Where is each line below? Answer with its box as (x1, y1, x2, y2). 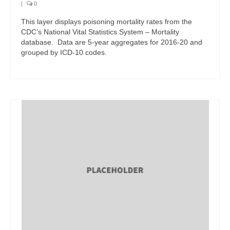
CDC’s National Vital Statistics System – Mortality (21, 27, 179, 36)
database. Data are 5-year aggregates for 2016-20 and (21, 37, 202, 46)
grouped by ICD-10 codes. (21, 48, 107, 56)
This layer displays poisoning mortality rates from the (21, 17, 192, 26)
